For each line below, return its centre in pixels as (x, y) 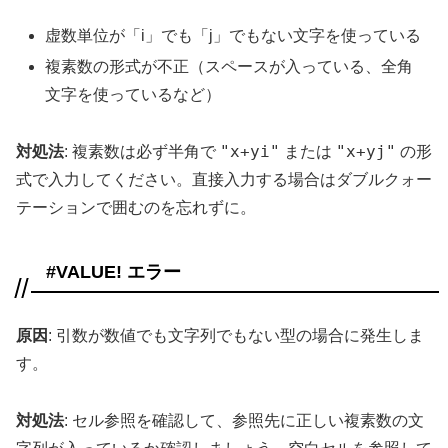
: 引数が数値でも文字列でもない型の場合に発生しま (236, 335)
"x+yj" (366, 151)
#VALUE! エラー (113, 271)
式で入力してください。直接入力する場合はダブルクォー (224, 179)
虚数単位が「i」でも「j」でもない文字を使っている (233, 35)
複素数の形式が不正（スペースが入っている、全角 (229, 67)
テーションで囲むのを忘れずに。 (136, 207)
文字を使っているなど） (133, 95)
